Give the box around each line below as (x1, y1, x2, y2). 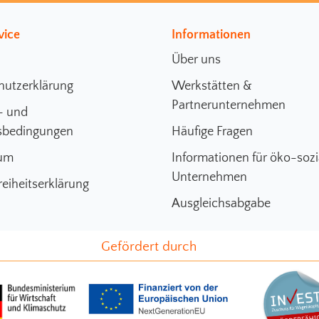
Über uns (172, 52, 221, 67)
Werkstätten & (172, 78, 253, 93)
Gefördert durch (101, 239, 197, 254)
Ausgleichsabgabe (172, 196, 271, 211)
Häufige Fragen (172, 124, 253, 139)
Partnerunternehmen (172, 98, 286, 113)
